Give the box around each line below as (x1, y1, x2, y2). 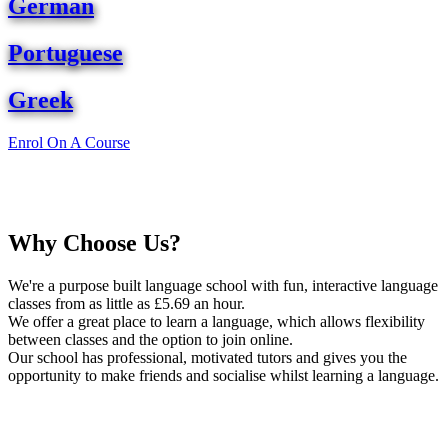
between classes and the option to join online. (8, 330, 293, 348)
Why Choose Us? (8, 229, 181, 256)
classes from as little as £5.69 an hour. (8, 294, 245, 312)
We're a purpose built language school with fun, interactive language (8, 276, 438, 294)
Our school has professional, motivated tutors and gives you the (8, 348, 407, 366)
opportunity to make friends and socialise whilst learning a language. (8, 366, 439, 384)
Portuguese (8, 39, 123, 66)
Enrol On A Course (8, 133, 130, 151)
